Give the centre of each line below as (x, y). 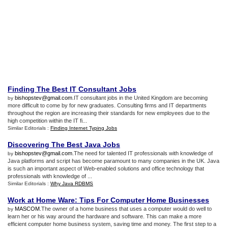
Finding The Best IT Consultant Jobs (72, 89)
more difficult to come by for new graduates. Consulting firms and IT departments (107, 105)
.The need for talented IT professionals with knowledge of (142, 153)
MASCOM (27, 209)
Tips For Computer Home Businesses (144, 200)
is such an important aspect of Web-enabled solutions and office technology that (106, 168)
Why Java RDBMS (72, 183)
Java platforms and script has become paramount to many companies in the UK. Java (113, 161)
